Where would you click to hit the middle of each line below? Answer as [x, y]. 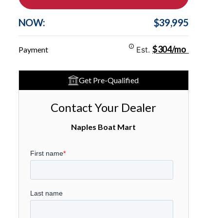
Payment [33, 49]
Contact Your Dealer [104, 107]
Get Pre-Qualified [109, 80]
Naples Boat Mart [104, 127]
